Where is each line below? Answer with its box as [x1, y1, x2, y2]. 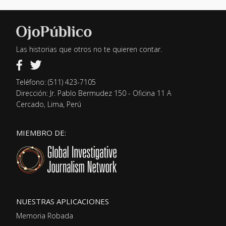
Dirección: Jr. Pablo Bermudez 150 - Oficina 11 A [16, 88, 172, 98]
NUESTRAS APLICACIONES [16, 196, 109, 206]
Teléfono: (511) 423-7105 [16, 77, 96, 87]
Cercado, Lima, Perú [16, 99, 82, 109]
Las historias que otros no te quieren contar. [16, 44, 162, 54]
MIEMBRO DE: [16, 128, 67, 138]
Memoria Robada [16, 210, 74, 220]
